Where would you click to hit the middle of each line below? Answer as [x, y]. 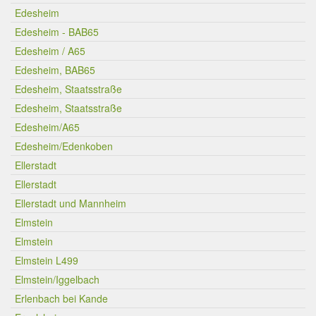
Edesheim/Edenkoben [64, 146]
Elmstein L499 [47, 260]
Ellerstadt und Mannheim [71, 203]
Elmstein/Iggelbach [57, 279]
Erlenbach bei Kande [61, 298]
